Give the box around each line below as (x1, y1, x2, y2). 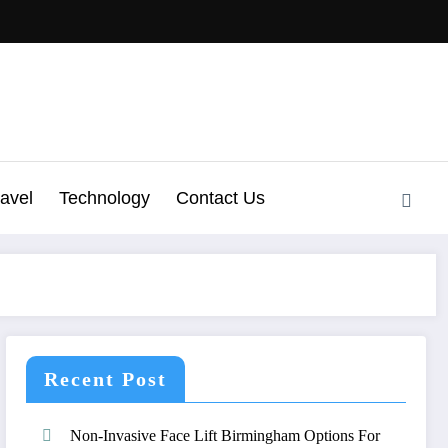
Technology (59, 187, 150, 208)
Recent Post (44, 367, 168, 390)
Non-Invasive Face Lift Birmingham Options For (70, 426, 381, 444)
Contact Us (176, 187, 265, 208)
